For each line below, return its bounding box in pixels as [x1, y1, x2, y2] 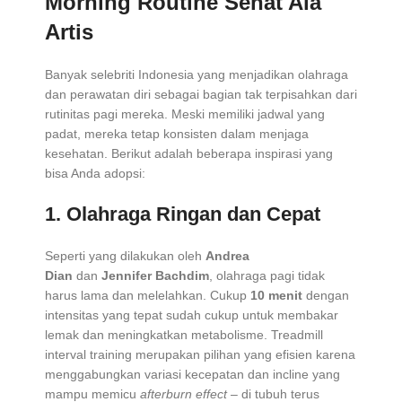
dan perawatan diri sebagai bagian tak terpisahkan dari [45, 87, 357, 102]
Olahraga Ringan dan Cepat [66, 203, 320, 226]
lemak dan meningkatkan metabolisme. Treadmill [45, 328, 323, 343]
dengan [302, 288, 349, 303]
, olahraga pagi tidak [209, 268, 325, 284]
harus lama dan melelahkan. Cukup [45, 288, 250, 303]
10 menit [250, 288, 302, 303]
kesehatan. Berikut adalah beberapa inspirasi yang [45, 146, 333, 162]
